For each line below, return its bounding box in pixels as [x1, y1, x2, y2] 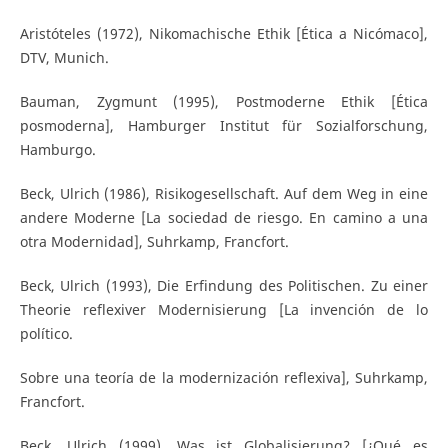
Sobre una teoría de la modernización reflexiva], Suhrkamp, [19, 368, 429, 388]
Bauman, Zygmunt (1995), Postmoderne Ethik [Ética [19, 92, 429, 112]
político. [19, 324, 73, 344]
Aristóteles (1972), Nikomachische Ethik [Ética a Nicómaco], [19, 24, 429, 44]
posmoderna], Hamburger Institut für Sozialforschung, [19, 116, 429, 136]
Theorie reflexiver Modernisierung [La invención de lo [19, 300, 429, 320]
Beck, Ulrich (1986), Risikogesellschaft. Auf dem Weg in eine [19, 184, 429, 204]
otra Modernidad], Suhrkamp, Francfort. [19, 232, 289, 252]
